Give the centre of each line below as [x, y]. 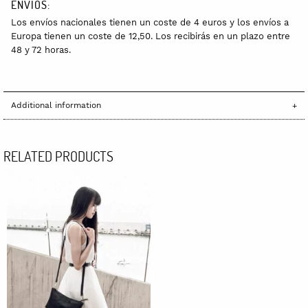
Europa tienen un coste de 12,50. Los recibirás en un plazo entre [151, 36]
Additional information [56, 106]
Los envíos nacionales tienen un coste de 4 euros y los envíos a [150, 22]
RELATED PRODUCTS [58, 156]
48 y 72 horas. [41, 49]
